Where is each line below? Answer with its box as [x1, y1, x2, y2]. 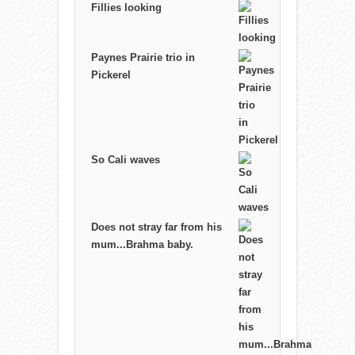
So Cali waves [91, 154, 160, 166]
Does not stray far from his [91, 221, 222, 234]
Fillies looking [91, 2, 162, 14]
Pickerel [91, 69, 131, 82]
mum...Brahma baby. [91, 239, 193, 251]
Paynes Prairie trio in [91, 52, 195, 64]
